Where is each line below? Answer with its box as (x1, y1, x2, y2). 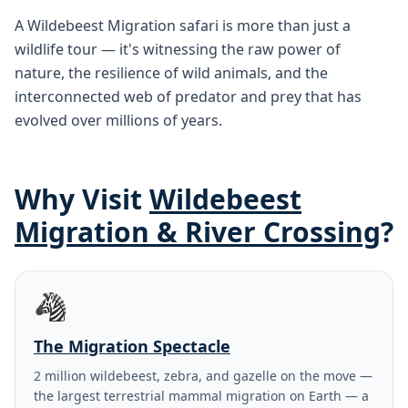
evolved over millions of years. (15, 110, 222, 131)
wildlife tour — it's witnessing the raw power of (15, 39, 341, 60)
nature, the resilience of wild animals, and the (15, 63, 328, 84)
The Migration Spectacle (34, 335, 230, 358)
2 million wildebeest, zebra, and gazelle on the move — (34, 367, 372, 385)
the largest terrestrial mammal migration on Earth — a (34, 387, 369, 405)
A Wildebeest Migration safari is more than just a (15, 15, 351, 36)
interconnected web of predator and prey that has (15, 87, 362, 107)
